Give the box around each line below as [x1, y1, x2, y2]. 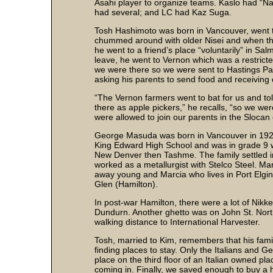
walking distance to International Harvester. [94, 217, 260, 227]
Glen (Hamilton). [94, 179, 158, 190]
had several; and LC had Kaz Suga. [94, 7, 232, 18]
